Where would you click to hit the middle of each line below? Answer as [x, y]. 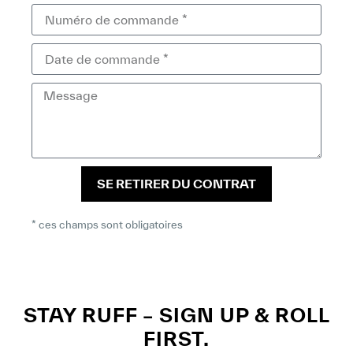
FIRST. [176, 339]
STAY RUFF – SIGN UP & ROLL [176, 315]
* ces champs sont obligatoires [107, 225]
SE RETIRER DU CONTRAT [176, 184]
